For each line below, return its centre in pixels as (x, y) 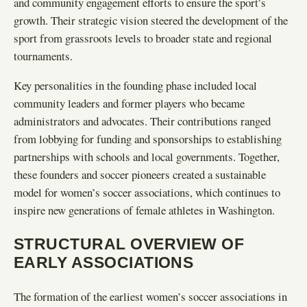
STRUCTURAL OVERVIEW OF (129, 244)
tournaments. (43, 56)
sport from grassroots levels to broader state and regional (143, 38)
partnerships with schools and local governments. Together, (147, 156)
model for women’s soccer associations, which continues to (147, 192)
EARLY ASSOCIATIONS (104, 263)
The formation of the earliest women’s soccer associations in (150, 297)
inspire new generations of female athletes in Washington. (144, 210)
